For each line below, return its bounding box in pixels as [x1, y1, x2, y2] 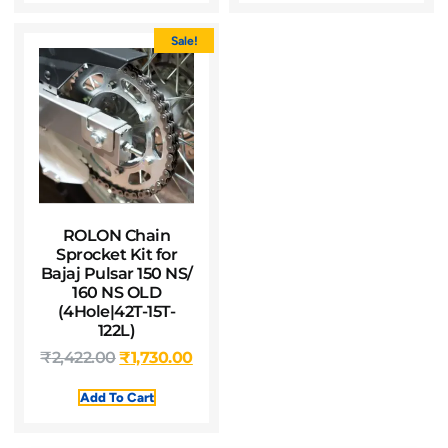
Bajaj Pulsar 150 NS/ [40, 263, 193, 284]
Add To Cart [79, 388, 154, 405]
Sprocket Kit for [56, 244, 178, 265]
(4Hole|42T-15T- [57, 301, 176, 322]
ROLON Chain [62, 225, 171, 246]
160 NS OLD [72, 282, 162, 303]
